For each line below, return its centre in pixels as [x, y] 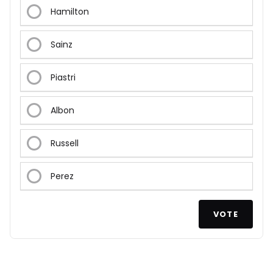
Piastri [63, 78]
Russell [65, 144]
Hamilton [70, 12]
